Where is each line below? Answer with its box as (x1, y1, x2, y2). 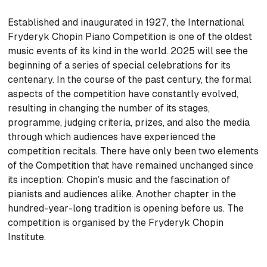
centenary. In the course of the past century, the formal (8, 73, 252, 85)
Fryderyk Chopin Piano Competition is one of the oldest (8, 30, 253, 42)
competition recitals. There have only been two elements (8, 145, 259, 157)
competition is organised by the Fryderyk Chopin (8, 216, 224, 228)
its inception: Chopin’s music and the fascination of (8, 173, 231, 185)
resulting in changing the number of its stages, (8, 102, 210, 114)
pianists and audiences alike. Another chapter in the (8, 188, 237, 200)
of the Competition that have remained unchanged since (8, 159, 254, 171)
